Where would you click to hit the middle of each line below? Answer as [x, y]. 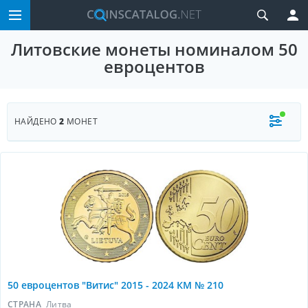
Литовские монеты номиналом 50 [154, 49]
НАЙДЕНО [37, 121]
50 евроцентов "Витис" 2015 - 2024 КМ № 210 [115, 285]
